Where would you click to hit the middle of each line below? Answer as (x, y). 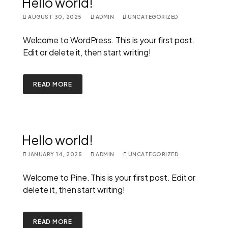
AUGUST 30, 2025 (55, 17)
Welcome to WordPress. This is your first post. (109, 40)
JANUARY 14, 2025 (55, 154)
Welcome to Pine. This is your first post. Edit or (109, 177)
